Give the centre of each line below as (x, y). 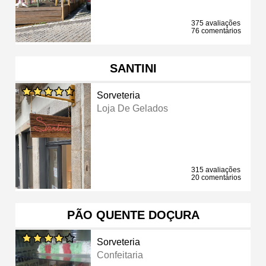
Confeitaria (120, 255)
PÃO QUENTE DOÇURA (133, 215)
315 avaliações (216, 170)
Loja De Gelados (133, 108)
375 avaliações (216, 23)
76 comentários (216, 31)
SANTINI (133, 68)
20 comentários (216, 177)
